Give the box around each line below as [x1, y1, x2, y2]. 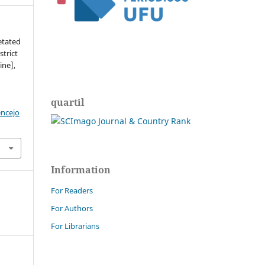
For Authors [51, 203, 93, 214]
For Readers [51, 185, 93, 196]
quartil [51, 96, 85, 109]
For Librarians [51, 221, 99, 232]
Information [51, 163, 111, 177]
